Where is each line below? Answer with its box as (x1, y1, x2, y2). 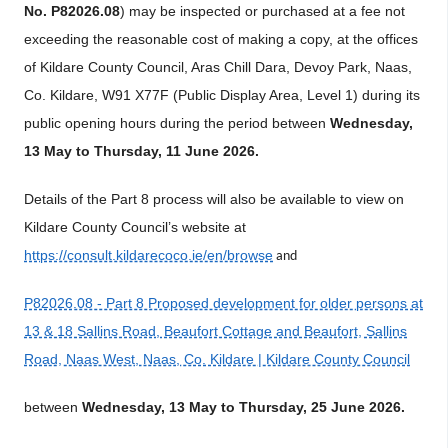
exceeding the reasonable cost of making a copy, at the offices (24, 31, 418, 47)
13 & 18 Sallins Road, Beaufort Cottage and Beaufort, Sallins (24, 323, 407, 339)
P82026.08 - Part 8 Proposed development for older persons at (24, 295, 423, 311)
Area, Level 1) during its (266, 87, 420, 103)
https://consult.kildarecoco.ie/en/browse (24, 247, 273, 263)
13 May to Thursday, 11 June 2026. (24, 143, 259, 159)
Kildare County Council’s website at (24, 219, 246, 235)
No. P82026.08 (24, 3, 120, 19)
